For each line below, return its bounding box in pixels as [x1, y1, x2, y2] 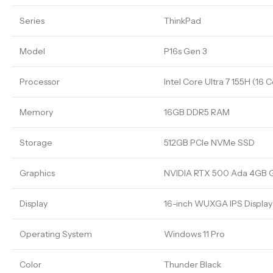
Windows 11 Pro [164, 228, 225, 239]
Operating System [19, 228, 92, 239]
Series [19, 15, 44, 26]
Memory [19, 106, 53, 118]
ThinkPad [164, 15, 201, 26]
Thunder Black [164, 258, 221, 270]
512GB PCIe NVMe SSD [164, 136, 255, 148]
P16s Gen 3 [164, 45, 207, 57]
